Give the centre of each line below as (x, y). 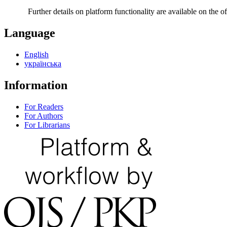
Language (30, 33)
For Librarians (47, 125)
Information (36, 85)
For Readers (44, 106)
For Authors (44, 116)
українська (43, 63)
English (36, 54)
